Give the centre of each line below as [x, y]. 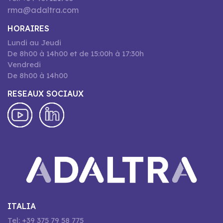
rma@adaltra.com [43, 10]
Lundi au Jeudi [34, 42]
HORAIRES [28, 28]
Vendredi [24, 64]
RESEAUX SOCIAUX [46, 93]
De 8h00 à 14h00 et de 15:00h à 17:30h [76, 53]
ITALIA [22, 206]
